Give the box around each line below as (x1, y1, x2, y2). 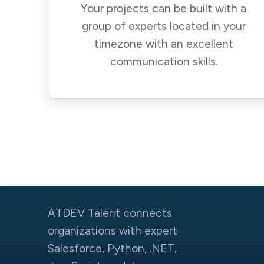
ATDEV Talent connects (47, 206, 172, 220)
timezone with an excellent (94, 37, 233, 51)
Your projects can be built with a (81, 2, 247, 15)
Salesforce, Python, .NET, (47, 242, 177, 255)
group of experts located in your (81, 19, 246, 33)
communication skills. (110, 55, 217, 68)
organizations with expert (47, 224, 177, 237)
